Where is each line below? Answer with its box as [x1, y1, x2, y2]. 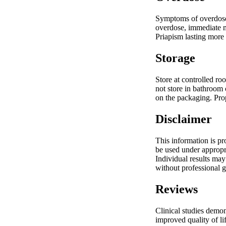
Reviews [155, 182, 198, 196]
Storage [155, 51, 195, 65]
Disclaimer [155, 112, 212, 126]
